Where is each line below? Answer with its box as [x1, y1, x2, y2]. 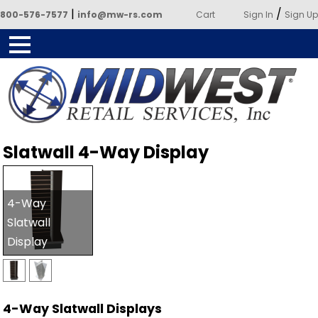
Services [121, 150, 197, 175]
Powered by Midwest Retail [41, 126, 277, 150]
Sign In [243, 9, 273, 21]
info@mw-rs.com [77, 9, 163, 21]
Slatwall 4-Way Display [3, 141, 209, 165]
